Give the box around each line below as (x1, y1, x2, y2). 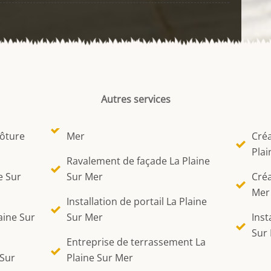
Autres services (100, 93, 171, 106)
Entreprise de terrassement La (67, 235, 206, 249)
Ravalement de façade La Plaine (67, 154, 211, 168)
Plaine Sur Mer (67, 251, 134, 264)
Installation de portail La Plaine (67, 195, 207, 208)
